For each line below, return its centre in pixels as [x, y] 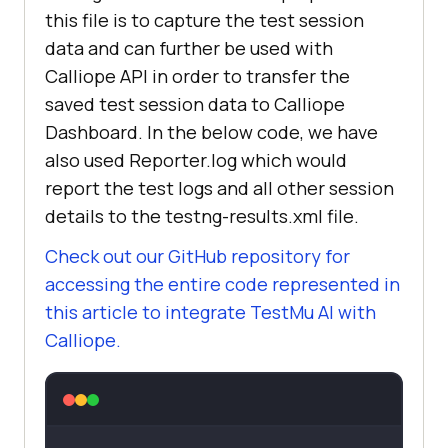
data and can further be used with [189, 48]
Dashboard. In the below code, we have [211, 132]
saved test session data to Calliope [195, 104]
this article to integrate [147, 312]
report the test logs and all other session [219, 188]
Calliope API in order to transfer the [197, 76]
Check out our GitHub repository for [197, 256]
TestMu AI [292, 312]
